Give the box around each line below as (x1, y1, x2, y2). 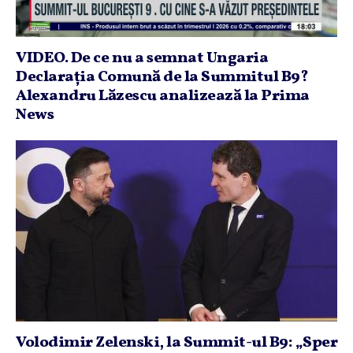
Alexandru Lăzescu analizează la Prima (16, 85, 310, 107)
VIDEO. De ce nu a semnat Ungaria (16, 47, 268, 69)
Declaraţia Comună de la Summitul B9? (16, 66, 307, 88)
